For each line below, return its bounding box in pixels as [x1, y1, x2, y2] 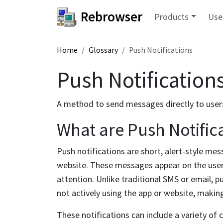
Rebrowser [81, 8, 142, 25]
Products [154, 10, 189, 22]
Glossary [89, 45, 118, 55]
